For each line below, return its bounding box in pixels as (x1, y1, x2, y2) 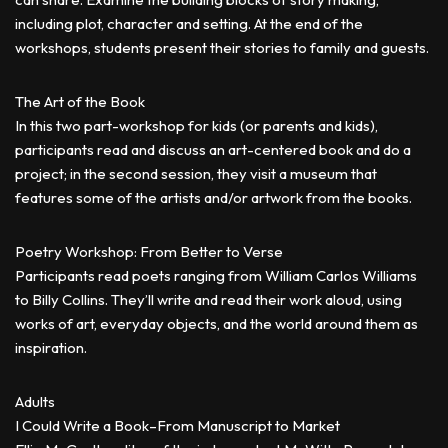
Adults (15, 392, 55, 411)
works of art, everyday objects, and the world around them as (15, 314, 418, 333)
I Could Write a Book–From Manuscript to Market (15, 416, 340, 435)
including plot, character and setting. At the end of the (15, 14, 363, 33)
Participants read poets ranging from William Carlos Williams (15, 266, 417, 285)
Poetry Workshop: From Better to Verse (15, 242, 283, 261)
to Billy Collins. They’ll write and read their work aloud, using (15, 290, 402, 309)
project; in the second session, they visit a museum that (15, 164, 377, 183)
